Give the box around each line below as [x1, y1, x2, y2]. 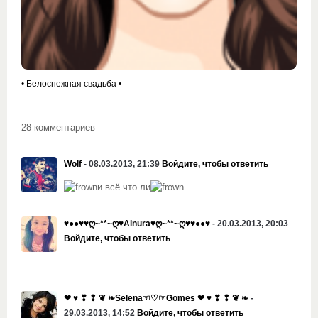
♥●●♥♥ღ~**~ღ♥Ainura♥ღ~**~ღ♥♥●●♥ [64, 218, 210, 229]
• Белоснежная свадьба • [21, 78, 121, 89]
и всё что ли [97, 182, 150, 192]
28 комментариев [21, 122, 95, 133]
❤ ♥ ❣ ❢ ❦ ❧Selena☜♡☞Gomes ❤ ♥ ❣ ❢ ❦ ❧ [64, 292, 248, 303]
